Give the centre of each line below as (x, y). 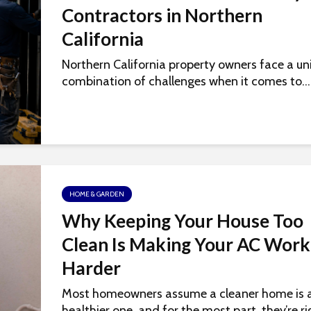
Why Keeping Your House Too (183, 221)
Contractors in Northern (162, 16)
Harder (91, 268)
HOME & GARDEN (97, 194)
